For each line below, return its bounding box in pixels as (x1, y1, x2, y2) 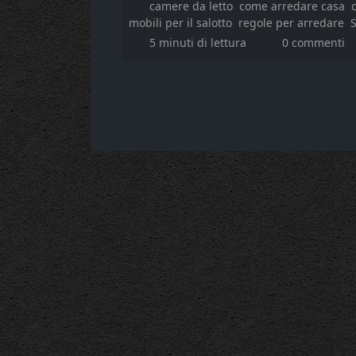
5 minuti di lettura (149, 34, 250, 50)
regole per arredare (238, 14, 344, 30)
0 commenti (282, 34, 345, 50)
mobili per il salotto (129, 14, 232, 30)
